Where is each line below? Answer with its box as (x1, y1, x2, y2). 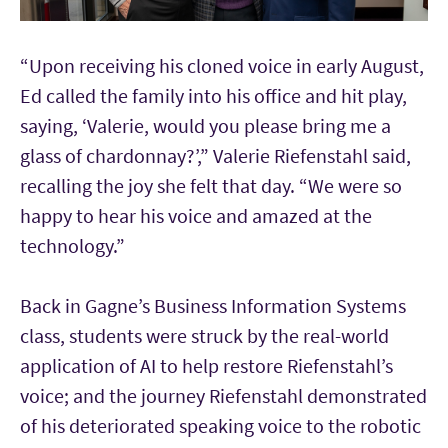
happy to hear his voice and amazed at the (20, 203, 372, 229)
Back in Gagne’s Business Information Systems (20, 293, 406, 319)
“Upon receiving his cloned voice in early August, (20, 53, 424, 79)
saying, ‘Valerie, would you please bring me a (20, 113, 391, 139)
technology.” (20, 233, 125, 259)
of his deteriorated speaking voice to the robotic (20, 413, 421, 439)
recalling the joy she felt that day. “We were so (20, 173, 402, 199)
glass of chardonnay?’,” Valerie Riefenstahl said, (20, 143, 411, 169)
